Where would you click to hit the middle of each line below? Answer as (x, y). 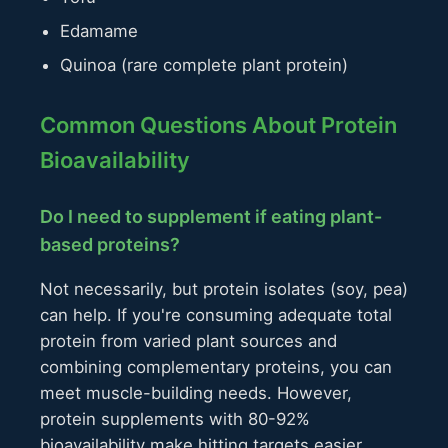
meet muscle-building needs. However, (196, 392)
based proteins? (110, 245)
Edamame (99, 31)
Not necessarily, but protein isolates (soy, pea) (224, 288)
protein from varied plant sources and (188, 340)
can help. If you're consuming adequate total (216, 314)
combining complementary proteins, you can (216, 366)
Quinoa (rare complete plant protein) (204, 65)
